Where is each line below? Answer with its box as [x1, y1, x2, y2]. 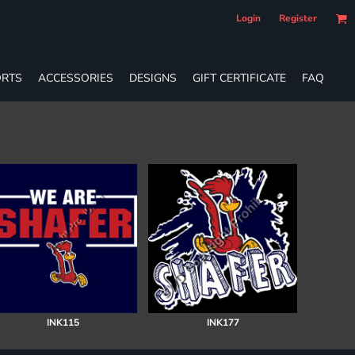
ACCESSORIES [38, 70, 113, 86]
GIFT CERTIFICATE [193, 70, 286, 86]
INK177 [206, 315, 239, 329]
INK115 [46, 315, 79, 329]
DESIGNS [129, 70, 177, 86]
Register [279, 12, 317, 25]
